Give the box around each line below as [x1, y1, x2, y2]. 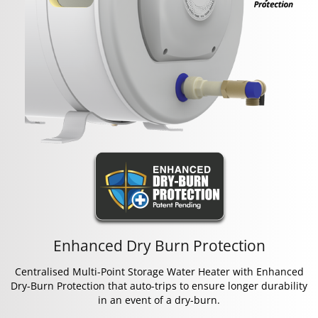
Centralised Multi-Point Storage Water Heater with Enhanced [14, 264, 304, 278]
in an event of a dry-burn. [98, 292, 220, 307]
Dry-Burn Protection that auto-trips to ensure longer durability [11, 278, 307, 292]
